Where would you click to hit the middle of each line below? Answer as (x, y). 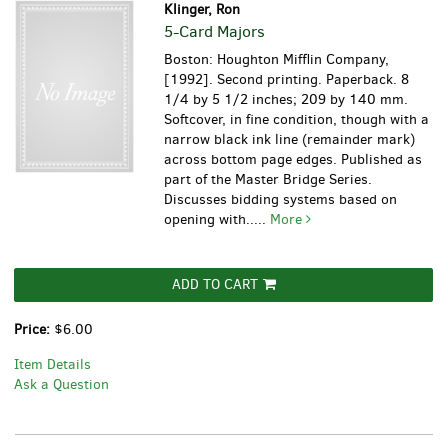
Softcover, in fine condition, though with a (297, 120)
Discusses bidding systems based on (281, 200)
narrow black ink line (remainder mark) (290, 140)
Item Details (52, 365)
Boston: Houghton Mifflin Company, (277, 60)
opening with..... (217, 220)
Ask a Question (61, 385)
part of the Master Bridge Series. (268, 180)
